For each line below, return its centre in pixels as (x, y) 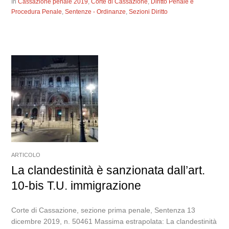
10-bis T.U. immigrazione (76, 186)
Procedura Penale (37, 12)
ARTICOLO (26, 155)
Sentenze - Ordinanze (96, 12)
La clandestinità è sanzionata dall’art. (108, 170)
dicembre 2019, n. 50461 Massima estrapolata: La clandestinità (114, 222)
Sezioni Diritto (148, 12)
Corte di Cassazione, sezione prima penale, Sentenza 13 (104, 210)
